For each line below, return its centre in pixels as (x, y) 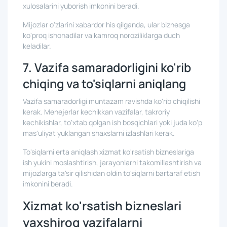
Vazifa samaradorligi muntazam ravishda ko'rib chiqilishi (111, 101)
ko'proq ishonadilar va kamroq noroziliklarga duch (101, 35)
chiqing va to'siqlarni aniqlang (104, 84)
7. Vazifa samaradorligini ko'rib (107, 67)
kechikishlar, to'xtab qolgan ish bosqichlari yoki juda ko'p (112, 122)
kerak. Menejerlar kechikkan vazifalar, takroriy (96, 112)
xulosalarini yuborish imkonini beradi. (81, 6)
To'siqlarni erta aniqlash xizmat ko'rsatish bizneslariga (108, 152)
